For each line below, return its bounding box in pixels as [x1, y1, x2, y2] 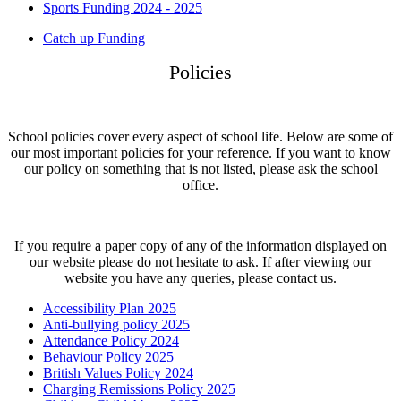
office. [183, 176, 218, 192]
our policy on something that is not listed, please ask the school [23, 160, 378, 176]
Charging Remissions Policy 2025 [43, 380, 235, 397]
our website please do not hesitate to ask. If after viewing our [30, 253, 371, 269]
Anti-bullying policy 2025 [43, 316, 190, 332]
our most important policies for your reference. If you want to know [10, 144, 391, 160]
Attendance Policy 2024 [43, 332, 179, 348]
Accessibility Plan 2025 [43, 300, 176, 316]
